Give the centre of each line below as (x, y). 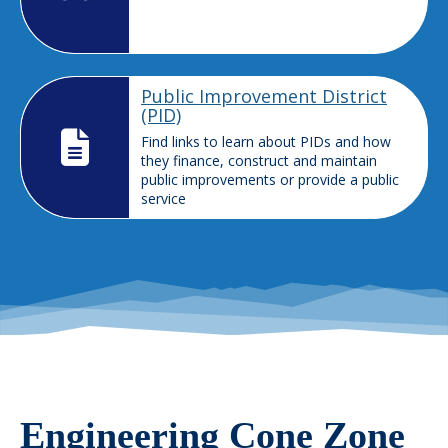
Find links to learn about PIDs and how (266, 141)
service (163, 198)
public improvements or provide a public (270, 179)
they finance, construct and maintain (259, 160)
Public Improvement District (264, 95)
